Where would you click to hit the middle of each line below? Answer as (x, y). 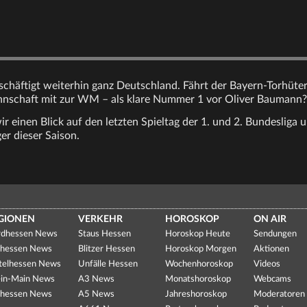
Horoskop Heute (198, 234)
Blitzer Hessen (106, 249)
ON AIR (270, 219)
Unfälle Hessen (108, 264)
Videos (267, 264)
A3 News (96, 279)
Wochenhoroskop (199, 264)
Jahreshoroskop (196, 294)
